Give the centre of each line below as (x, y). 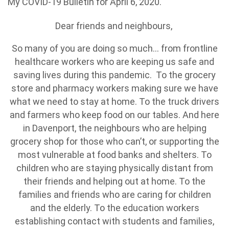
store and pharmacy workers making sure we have (114, 88)
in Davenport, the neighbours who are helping (114, 128)
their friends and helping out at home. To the (114, 181)
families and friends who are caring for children (114, 194)
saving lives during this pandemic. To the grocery (114, 75)
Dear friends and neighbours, (114, 26)
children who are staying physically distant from (114, 168)
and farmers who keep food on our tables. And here (114, 115)
